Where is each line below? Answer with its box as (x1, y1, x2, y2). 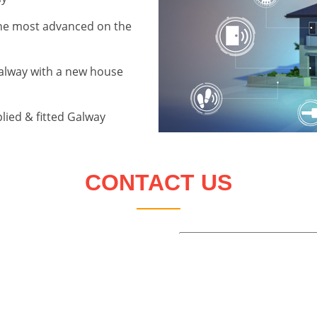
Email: (103, 279, 134, 296)
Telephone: (103, 257, 162, 273)
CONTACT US (85, 169, 232, 195)
